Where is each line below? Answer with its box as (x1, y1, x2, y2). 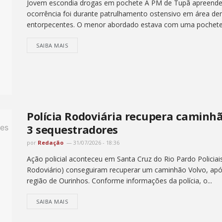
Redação (38, 138, 63, 146)
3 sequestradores (27, 121, 118, 137)
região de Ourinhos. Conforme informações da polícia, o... (27, 175, 212, 185)
